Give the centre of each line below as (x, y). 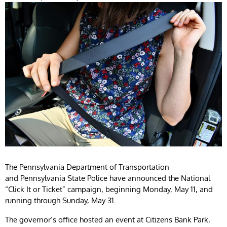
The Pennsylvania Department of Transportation (87, 167)
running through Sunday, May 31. (62, 200)
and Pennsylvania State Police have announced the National (108, 178)
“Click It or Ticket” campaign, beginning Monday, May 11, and (109, 189)
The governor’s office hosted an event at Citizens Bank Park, (108, 219)
